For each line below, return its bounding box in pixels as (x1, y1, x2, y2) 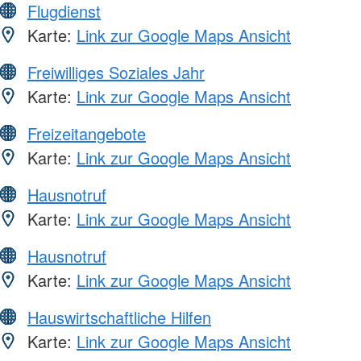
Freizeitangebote (27, 121, 146, 145)
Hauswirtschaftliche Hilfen (27, 305, 211, 329)
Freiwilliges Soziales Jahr (27, 60, 205, 84)
